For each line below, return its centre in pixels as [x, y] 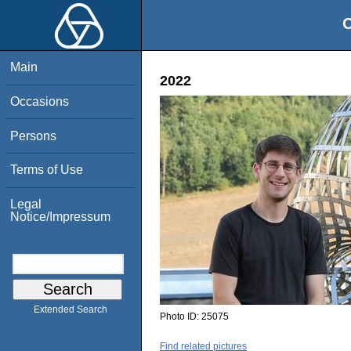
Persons [34, 136]
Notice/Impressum [61, 216]
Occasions [40, 101]
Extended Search [71, 310]
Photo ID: [181, 317]
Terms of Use [47, 170]
